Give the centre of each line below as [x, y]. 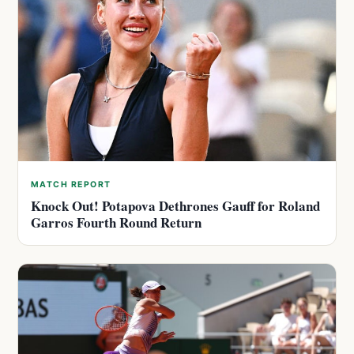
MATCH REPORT [71, 185]
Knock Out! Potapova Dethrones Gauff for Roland [175, 206]
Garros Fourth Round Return [116, 223]
